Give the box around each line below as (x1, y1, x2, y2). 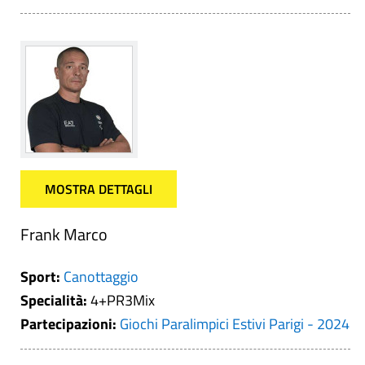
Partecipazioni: (20, 313, 120, 335)
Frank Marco (20, 222, 108, 247)
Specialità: (20, 289, 90, 311)
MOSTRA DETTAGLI (45, 179, 152, 199)
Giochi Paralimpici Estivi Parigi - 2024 (120, 313, 350, 335)
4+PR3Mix (90, 289, 155, 311)
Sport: (20, 266, 64, 288)
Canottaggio (64, 266, 139, 288)
